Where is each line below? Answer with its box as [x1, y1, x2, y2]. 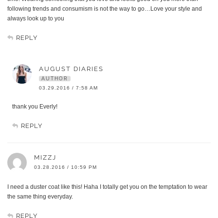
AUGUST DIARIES [39, 65, 104, 73]
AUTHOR [41, 76, 68, 82]
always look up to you [7, 15, 64, 22]
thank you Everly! [12, 103, 57, 110]
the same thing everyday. [7, 193, 73, 200]
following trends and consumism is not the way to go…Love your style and [7, 5, 202, 13]
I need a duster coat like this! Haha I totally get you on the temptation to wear [7, 183, 207, 191]
